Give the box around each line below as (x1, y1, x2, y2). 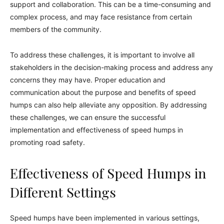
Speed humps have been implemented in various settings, (10, 213, 199, 222)
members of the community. (10, 25, 101, 34)
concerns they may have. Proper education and (10, 75, 165, 84)
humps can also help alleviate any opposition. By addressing (10, 100, 207, 109)
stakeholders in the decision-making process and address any (10, 63, 213, 72)
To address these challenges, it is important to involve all (10, 50, 194, 59)
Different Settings (10, 183, 116, 201)
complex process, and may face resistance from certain (10, 12, 192, 21)
